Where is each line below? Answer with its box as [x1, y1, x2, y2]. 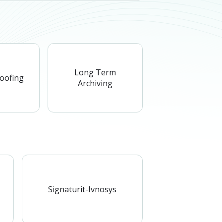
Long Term [74, 66, 116, 78]
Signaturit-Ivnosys [48, 183, 116, 195]
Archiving [78, 77, 112, 89]
